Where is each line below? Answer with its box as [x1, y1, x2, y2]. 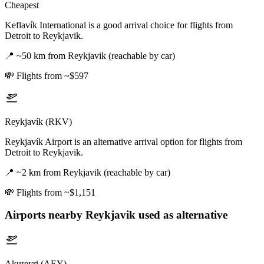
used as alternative [136, 209, 227, 222]
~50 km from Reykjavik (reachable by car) [16, 50, 175, 61]
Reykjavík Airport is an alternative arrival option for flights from [5, 136, 242, 147]
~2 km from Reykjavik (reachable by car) [16, 167, 170, 177]
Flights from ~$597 [16, 70, 88, 81]
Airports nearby [5, 209, 85, 222]
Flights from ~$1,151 [16, 187, 95, 197]
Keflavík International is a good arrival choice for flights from [5, 19, 233, 30]
